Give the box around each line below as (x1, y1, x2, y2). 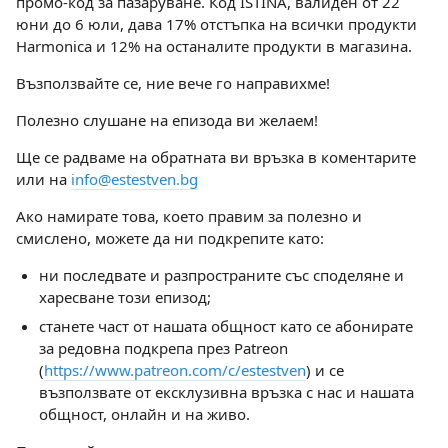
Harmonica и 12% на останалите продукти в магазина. (16, 35, 412, 56)
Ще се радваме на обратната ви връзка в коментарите (16, 146, 416, 167)
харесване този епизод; (38, 286, 211, 307)
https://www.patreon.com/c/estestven (43, 360, 306, 380)
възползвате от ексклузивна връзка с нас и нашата (38, 382, 414, 402)
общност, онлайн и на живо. (38, 404, 250, 424)
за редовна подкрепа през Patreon (38, 338, 288, 358)
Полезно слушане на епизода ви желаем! (16, 109, 318, 130)
